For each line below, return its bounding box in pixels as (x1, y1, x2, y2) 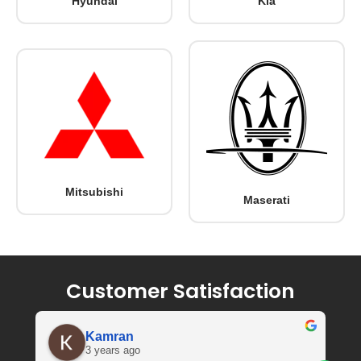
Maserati (243, 193, 290, 207)
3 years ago (85, 343, 140, 356)
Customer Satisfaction (66, 277, 295, 306)
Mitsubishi (65, 185, 123, 199)
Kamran (85, 329, 134, 343)
